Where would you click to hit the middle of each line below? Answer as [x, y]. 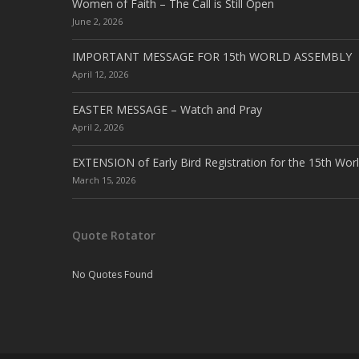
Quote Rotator [114, 235]
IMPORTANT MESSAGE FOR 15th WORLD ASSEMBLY [212, 56]
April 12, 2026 [100, 74]
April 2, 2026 [98, 127]
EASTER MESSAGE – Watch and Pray [167, 109]
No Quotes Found [113, 274]
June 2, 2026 [97, 21]
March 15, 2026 [104, 180]
